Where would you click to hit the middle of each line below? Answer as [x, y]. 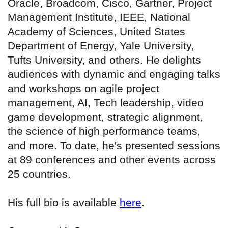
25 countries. [39, 174]
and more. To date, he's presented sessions [114, 146]
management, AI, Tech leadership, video [106, 103]
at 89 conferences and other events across [112, 160]
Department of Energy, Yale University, [101, 46]
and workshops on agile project [83, 89]
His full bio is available [64, 203]
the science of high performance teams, [104, 131]
